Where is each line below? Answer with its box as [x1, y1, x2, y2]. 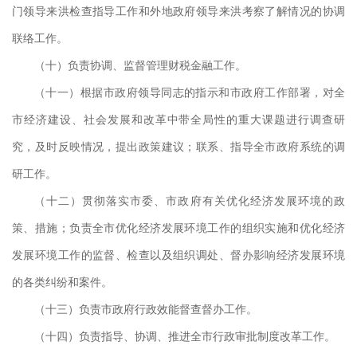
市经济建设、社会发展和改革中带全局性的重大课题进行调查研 [12, 111, 345, 127]
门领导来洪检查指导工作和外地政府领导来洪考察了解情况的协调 [12, 2, 345, 18]
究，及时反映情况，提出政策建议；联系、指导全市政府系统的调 [12, 138, 345, 154]
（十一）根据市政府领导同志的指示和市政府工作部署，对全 [34, 84, 345, 100]
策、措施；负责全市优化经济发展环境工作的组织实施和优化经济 [12, 219, 345, 235]
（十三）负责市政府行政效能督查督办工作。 [34, 300, 257, 316]
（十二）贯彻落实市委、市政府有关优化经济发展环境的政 [34, 192, 345, 208]
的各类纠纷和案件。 [12, 273, 112, 289]
